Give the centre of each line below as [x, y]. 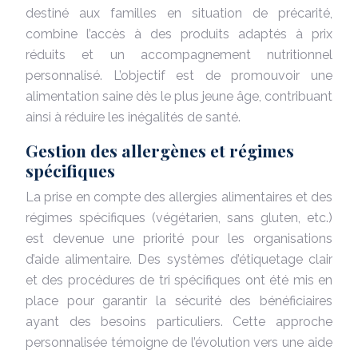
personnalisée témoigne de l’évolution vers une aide [179, 342]
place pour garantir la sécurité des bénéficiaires [179, 300]
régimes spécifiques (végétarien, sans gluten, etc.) [179, 217]
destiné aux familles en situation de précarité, [179, 13]
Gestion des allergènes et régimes [160, 150]
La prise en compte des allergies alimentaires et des [179, 197]
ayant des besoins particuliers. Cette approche [179, 321]
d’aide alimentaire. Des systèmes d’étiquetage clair [179, 259]
